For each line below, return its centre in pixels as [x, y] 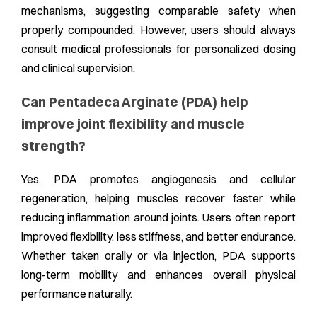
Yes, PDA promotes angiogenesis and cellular [158, 179]
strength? [53, 146]
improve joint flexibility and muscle [133, 124]
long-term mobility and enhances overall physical [158, 275]
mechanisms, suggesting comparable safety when [158, 10]
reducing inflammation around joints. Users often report [158, 218]
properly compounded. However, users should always [158, 29]
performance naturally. [77, 294]
